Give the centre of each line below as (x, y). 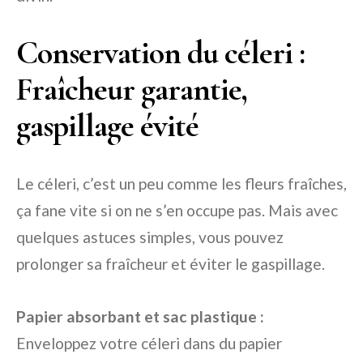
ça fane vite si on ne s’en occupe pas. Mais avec (177, 211)
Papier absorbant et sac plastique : (140, 317)
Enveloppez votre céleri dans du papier (149, 344)
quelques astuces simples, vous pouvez (150, 237)
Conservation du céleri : (160, 53)
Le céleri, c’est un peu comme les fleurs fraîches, (181, 184)
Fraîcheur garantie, (132, 90)
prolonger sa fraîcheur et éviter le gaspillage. (171, 264)
